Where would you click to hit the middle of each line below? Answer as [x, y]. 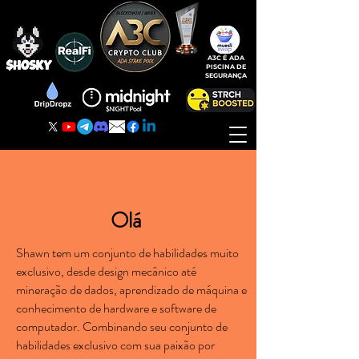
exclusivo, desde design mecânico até [106, 271]
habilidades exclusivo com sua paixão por [115, 345]
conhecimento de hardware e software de [116, 308]
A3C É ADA [226, 58]
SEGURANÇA [226, 75]
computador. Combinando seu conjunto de [122, 327]
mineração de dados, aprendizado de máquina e [131, 290]
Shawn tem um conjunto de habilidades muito [127, 253]
